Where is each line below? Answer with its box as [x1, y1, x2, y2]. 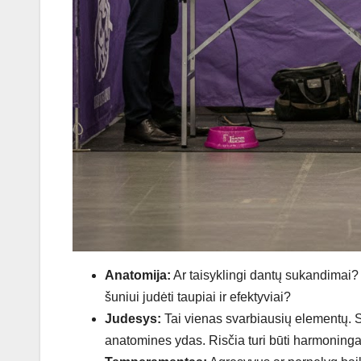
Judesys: [105, 312, 161, 326]
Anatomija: [105, 268, 171, 283]
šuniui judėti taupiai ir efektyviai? [105, 290, 291, 305]
